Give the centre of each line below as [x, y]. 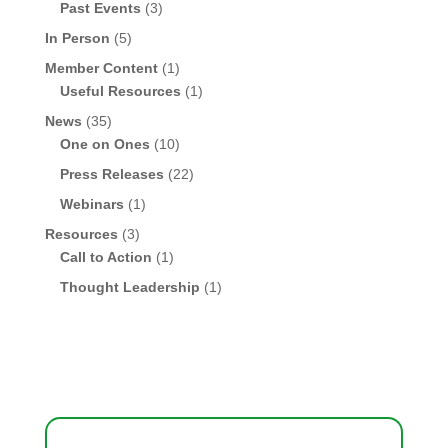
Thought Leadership [129, 286]
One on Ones [104, 143]
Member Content [101, 67]
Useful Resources [120, 90]
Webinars [91, 203]
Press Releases [111, 173]
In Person [77, 37]
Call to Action [105, 256]
